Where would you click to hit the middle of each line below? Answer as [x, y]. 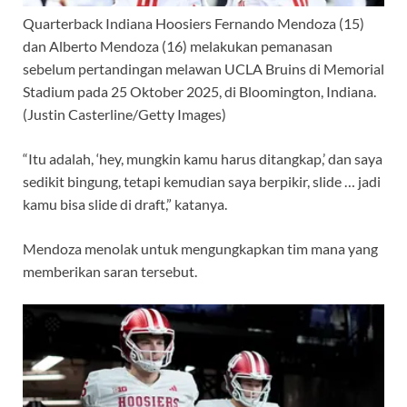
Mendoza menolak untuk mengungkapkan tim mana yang [200, 248]
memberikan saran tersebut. [110, 271]
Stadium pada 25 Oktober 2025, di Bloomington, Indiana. [199, 91]
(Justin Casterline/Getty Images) [124, 114]
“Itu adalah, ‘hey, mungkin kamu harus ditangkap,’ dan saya [203, 158]
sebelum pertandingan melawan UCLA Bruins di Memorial [203, 68]
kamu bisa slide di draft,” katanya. [125, 203]
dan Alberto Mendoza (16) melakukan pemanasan [178, 45]
